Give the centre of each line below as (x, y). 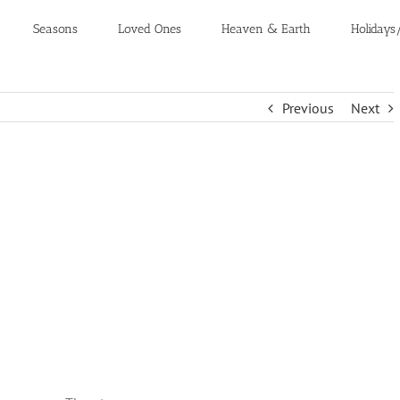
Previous (308, 108)
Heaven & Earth (266, 29)
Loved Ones (150, 29)
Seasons (55, 29)
